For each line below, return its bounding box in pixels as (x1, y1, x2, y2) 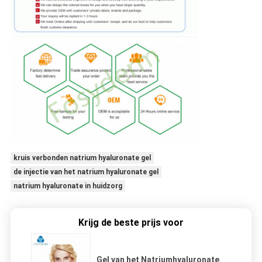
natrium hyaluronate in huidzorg (13, 181, 122, 190)
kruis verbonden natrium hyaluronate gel (13, 153, 151, 162)
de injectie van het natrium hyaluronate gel (13, 167, 158, 176)
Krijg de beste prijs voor (78, 216, 184, 228)
